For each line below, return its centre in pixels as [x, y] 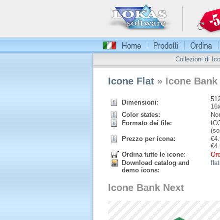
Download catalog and [156, 163]
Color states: [141, 115]
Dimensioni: [140, 102]
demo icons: [141, 170]
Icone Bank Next [146, 188]
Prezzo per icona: [149, 139]
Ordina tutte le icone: [154, 154]
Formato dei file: [147, 123]
